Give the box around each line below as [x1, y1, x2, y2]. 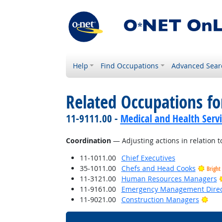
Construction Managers [121, 195, 199, 204]
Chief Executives [121, 153, 175, 163]
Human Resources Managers [121, 174, 217, 183]
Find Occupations [101, 61, 159, 70]
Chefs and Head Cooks [121, 164, 196, 173]
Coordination [65, 136, 111, 145]
